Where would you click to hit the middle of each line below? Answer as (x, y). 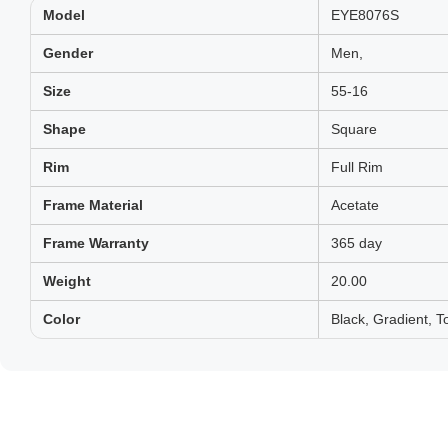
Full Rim (357, 167)
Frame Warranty (96, 243)
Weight (67, 281)
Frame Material (93, 205)
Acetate (355, 205)
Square (354, 129)
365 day (356, 243)
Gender (68, 53)
